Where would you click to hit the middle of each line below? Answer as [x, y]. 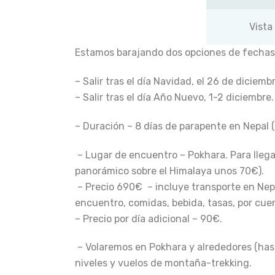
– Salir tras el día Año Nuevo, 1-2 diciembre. [174, 97]
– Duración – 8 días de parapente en [159, 126]
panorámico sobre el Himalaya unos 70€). [169, 171]
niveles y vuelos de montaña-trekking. [163, 263]
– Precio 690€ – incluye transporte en [166, 187]
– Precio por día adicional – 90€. [149, 219]
